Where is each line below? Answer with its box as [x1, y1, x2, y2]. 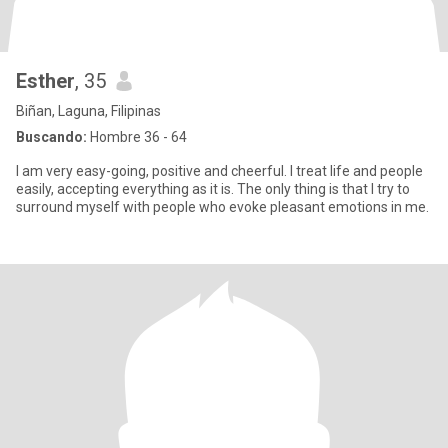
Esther [16, 69, 75, 93]
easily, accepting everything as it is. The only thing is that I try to [16, 181, 410, 197]
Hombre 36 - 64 [87, 129, 187, 145]
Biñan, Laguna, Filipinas [16, 103, 161, 119]
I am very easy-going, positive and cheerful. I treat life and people [16, 163, 423, 179]
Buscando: [16, 129, 87, 145]
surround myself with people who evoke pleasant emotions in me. [16, 199, 429, 215]
